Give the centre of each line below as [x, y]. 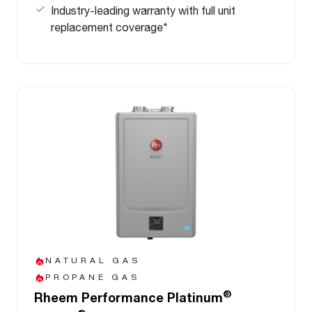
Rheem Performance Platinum [128, 297]
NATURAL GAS [93, 260]
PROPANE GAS [93, 276]
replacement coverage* [109, 26]
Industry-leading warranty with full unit [143, 10]
